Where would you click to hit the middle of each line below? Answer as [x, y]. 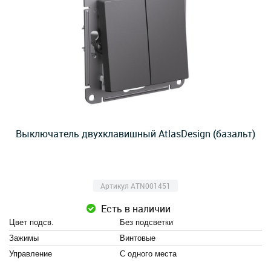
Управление [31, 254]
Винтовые [138, 238]
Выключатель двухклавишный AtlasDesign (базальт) [135, 134]
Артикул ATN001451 [135, 186]
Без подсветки [146, 222]
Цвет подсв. [31, 222]
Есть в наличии [135, 209]
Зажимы [24, 238]
